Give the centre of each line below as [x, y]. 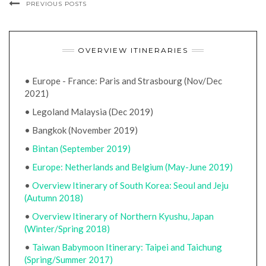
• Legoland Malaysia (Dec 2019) [89, 112]
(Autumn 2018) [54, 198]
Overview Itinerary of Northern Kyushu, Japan [123, 216]
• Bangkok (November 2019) [81, 130]
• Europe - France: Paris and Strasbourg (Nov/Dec [123, 81]
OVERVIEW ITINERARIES [133, 50]
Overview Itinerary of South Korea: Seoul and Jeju [130, 185]
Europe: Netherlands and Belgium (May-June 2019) [132, 167]
